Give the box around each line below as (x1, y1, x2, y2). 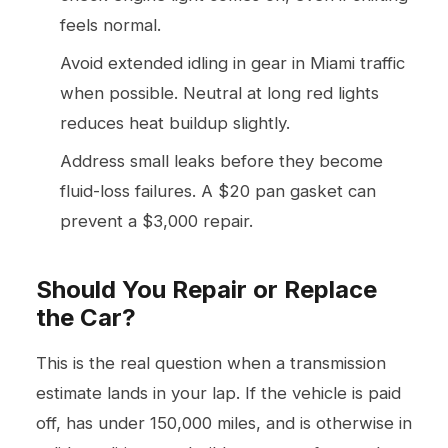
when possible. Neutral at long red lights (60, 82, 379, 103)
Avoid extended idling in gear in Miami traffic (60, 52, 405, 73)
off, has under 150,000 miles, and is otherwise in (36, 412, 412, 433)
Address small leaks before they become (60, 150, 383, 171)
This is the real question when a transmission (36, 352, 386, 373)
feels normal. (60, 14, 161, 35)
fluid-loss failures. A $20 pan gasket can (60, 180, 376, 201)
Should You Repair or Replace (36, 274, 377, 304)
